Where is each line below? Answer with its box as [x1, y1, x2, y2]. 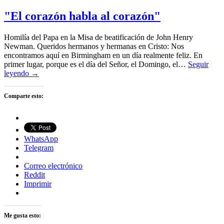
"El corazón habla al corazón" [4, 9, 160, 22]
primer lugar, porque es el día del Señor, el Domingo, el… [4, 59, 188, 68]
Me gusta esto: [4, 211, 41, 219]
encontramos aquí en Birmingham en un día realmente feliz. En [4, 50, 202, 59]
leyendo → [4, 68, 39, 77]
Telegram [24, 143, 53, 152]
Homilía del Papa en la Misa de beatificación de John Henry [4, 32, 193, 41]
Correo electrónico [24, 161, 82, 170]
